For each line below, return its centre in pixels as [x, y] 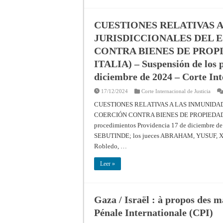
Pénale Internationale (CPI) [154, 212]
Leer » [108, 164]
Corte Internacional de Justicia [176, 91]
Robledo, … [111, 146]
